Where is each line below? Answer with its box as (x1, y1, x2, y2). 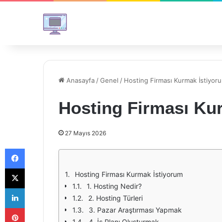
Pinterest (24, 204, 53, 212)
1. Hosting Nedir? (87, 182, 142, 190)
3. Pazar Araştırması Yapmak (89, 206, 182, 214)
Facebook (24, 144, 55, 152)
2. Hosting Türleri (88, 194, 143, 202)
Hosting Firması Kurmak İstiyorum (75, 170, 183, 178)
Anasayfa (64, 76, 95, 84)
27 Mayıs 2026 (65, 129, 106, 137)
